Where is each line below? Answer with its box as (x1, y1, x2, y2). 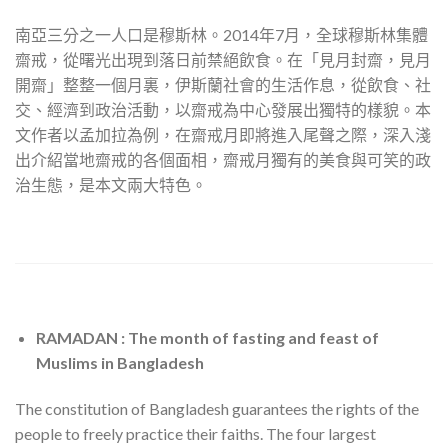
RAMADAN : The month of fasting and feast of (35, 328, 379, 348)
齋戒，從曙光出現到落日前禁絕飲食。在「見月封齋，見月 (15, 49, 431, 69)
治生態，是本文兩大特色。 (15, 174, 207, 194)
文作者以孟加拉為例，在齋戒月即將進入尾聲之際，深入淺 (15, 124, 431, 144)
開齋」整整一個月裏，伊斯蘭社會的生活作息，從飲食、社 (15, 74, 431, 94)
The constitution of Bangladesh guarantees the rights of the (15, 398, 419, 418)
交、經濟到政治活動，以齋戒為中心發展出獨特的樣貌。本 (15, 99, 431, 119)
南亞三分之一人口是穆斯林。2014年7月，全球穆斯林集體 (15, 24, 428, 44)
